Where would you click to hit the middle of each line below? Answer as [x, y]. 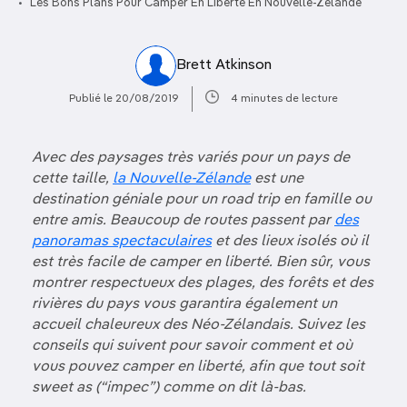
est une [277, 179]
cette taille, [72, 179]
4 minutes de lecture [284, 99]
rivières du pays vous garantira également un [184, 304]
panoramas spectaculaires [122, 242]
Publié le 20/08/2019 [124, 99]
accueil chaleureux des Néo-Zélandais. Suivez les [199, 325]
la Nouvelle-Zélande [182, 179]
